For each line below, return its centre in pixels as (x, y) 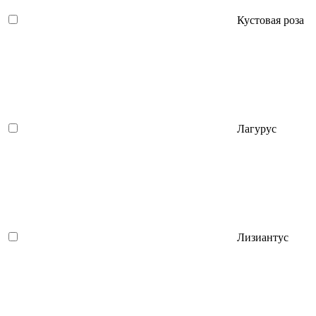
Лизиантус (263, 237)
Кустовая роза (271, 20)
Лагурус (257, 128)
